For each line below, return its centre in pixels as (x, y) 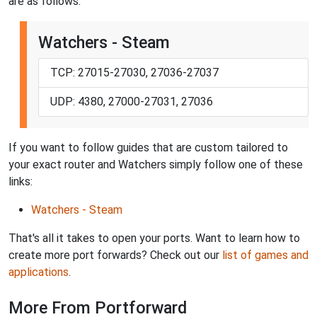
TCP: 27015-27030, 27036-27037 (134, 72)
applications (39, 272)
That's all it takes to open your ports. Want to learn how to (154, 238)
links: (21, 181)
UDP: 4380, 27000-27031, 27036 (132, 101)
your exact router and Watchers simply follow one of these (156, 164)
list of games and (265, 255)
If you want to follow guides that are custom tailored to (148, 147)
